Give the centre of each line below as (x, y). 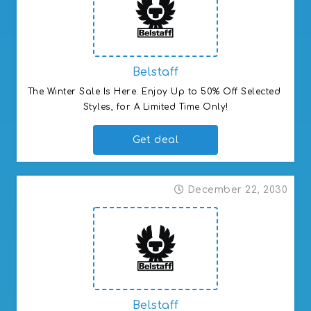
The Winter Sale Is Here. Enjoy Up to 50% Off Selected (154, 91)
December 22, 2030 (237, 190)
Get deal (155, 140)
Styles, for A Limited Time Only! (155, 107)
